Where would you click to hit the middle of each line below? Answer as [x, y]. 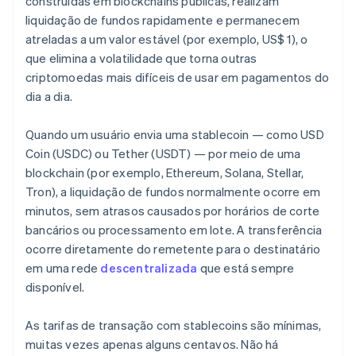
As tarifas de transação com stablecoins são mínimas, [174, 325]
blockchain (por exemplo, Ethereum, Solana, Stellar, [165, 173]
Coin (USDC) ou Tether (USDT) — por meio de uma [163, 154]
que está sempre [246, 268]
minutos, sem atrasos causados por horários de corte [173, 211]
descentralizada [149, 268]
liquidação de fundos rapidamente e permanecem [163, 20]
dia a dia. [49, 97]
